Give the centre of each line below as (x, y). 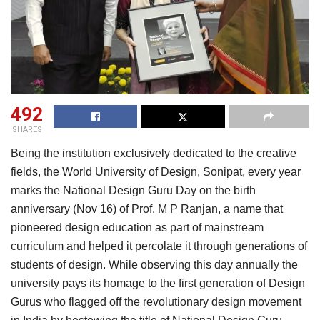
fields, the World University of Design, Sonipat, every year (156, 172)
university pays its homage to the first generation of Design (158, 284)
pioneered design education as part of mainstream (137, 228)
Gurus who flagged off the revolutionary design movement (156, 302)
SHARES (27, 130)
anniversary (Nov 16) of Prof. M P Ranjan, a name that (147, 209)
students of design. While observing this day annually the (154, 265)
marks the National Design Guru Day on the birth (133, 191)
